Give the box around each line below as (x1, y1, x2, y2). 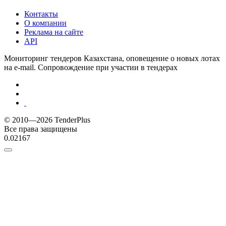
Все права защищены (4, 125, 77, 134)
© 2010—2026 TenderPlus (4, 116, 90, 125)
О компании (24, 19, 67, 28)
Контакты (24, 10, 58, 19)
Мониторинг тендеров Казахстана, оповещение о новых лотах (4, 54, 220, 63)
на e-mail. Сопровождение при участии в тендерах (4, 63, 178, 72)
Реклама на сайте (24, 28, 83, 37)
